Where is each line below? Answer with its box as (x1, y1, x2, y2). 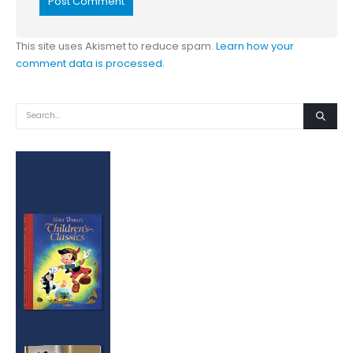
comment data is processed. (16, 56, 165, 72)
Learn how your (216, 39, 294, 54)
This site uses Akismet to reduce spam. (16, 39, 216, 54)
